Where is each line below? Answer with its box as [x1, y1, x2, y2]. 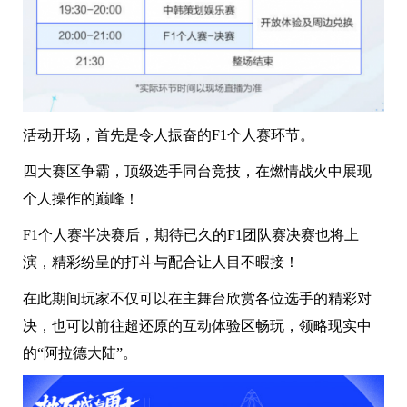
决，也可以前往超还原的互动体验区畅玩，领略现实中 [23, 317, 372, 333]
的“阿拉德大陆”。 [23, 344, 137, 361]
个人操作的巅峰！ [23, 190, 139, 206]
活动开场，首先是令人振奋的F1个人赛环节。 [23, 126, 314, 143]
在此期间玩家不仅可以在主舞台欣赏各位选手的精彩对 [23, 290, 372, 306]
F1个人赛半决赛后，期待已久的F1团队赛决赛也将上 [23, 226, 359, 243]
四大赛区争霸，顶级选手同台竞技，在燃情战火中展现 [23, 163, 372, 179]
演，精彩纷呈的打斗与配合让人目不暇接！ [23, 253, 299, 270]
